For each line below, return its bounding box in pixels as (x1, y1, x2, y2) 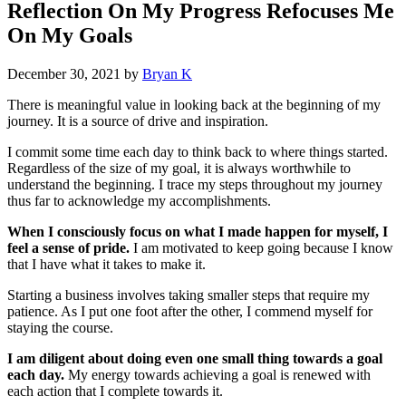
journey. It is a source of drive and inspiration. (7, 113, 268, 130)
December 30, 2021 (7, 66, 121, 82)
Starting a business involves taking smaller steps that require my (7, 287, 370, 304)
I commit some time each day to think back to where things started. (7, 144, 388, 160)
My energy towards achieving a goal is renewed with (64, 367, 371, 383)
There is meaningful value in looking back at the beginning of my (7, 97, 381, 113)
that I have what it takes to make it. (7, 256, 206, 273)
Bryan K (142, 66, 192, 82)
